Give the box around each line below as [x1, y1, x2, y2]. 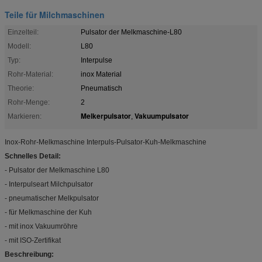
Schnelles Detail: [5, 151, 61, 160]
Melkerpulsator [81, 110, 131, 121]
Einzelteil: [8, 27, 39, 36]
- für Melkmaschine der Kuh [5, 208, 92, 216]
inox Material [81, 70, 122, 78]
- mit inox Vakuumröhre [5, 222, 78, 230]
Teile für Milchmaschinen [5, 8, 105, 20]
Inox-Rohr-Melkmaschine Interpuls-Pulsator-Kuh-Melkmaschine [5, 137, 206, 146]
